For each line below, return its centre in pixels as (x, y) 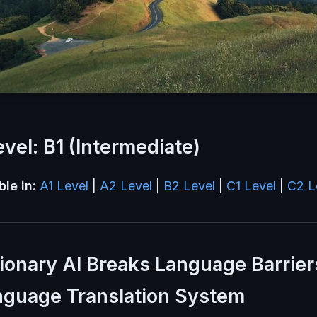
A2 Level (126, 185)
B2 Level (189, 185)
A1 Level (64, 185)
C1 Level (251, 185)
